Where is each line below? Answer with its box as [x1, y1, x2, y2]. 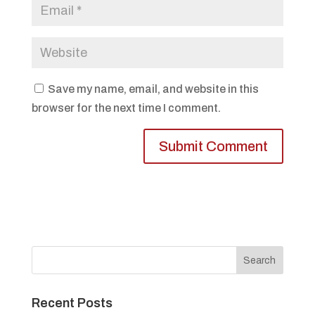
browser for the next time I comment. [31, 102, 221, 115]
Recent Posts [31, 296, 112, 311]
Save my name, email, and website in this [47, 83, 259, 96]
